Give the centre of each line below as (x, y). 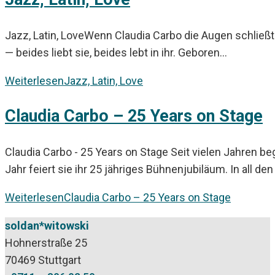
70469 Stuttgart (43, 260)
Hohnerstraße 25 (46, 242)
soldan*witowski (47, 225)
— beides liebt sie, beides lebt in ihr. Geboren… (116, 52)
